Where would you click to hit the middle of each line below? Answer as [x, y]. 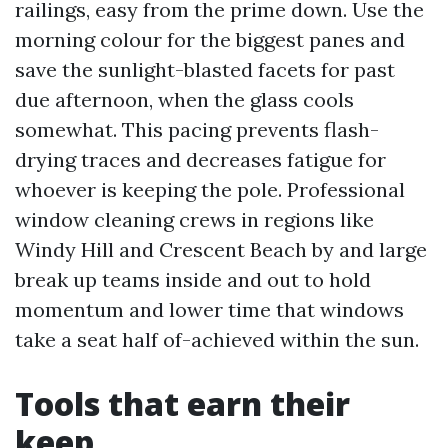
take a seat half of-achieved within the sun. [217, 339]
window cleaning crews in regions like [194, 219]
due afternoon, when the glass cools [184, 99]
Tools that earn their [182, 403]
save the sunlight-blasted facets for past [205, 69]
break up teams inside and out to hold [193, 279]
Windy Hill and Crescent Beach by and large [221, 249]
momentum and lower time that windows [209, 309]
